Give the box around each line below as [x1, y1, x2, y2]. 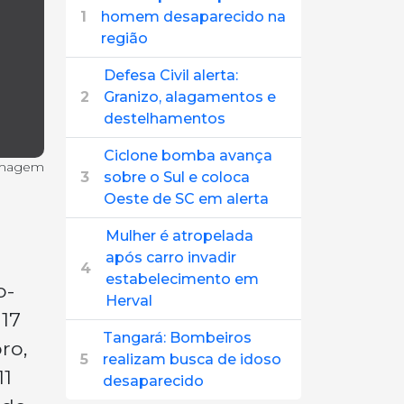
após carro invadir [106, 249, 236, 266]
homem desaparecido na [101, 8, 286, 25]
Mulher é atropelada [106, 227, 253, 244]
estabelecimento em [106, 271, 259, 288]
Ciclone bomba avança [104, 147, 272, 164]
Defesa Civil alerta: [104, 67, 238, 84]
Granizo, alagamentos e [104, 88, 276, 106]
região [101, 30, 148, 47]
